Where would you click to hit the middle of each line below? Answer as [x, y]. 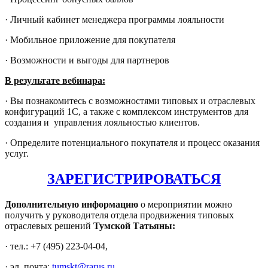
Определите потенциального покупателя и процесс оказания [135, 142]
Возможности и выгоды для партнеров [90, 60]
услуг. [17, 153]
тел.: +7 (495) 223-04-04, [59, 246]
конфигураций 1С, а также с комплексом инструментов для [127, 111]
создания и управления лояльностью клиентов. [102, 122]
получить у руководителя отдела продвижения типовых [119, 215]
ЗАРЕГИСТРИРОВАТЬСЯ [134, 179]
